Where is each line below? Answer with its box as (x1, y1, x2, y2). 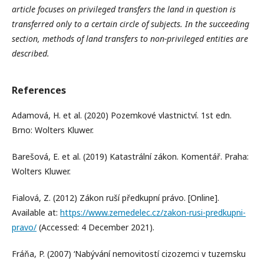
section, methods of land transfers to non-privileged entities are (12, 32, 248, 44)
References (12, 83, 66, 97)
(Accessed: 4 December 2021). (37, 221, 154, 233)
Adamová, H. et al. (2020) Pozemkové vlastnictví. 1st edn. (12, 109, 232, 121)
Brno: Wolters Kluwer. (12, 124, 94, 136)
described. (12, 47, 49, 59)
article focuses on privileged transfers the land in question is (12, 3, 236, 15)
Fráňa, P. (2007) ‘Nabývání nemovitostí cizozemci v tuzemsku (12, 247, 246, 259)
